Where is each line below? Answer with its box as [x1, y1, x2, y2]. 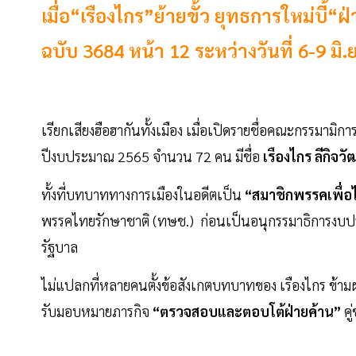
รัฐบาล [41, 238, 84, 257]
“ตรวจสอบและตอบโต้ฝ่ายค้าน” [153, 302, 344, 321]
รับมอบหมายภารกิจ [41, 302, 153, 321]
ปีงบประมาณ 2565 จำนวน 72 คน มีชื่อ [41, 147, 263, 166]
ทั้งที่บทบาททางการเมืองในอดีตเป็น [41, 185, 245, 204]
